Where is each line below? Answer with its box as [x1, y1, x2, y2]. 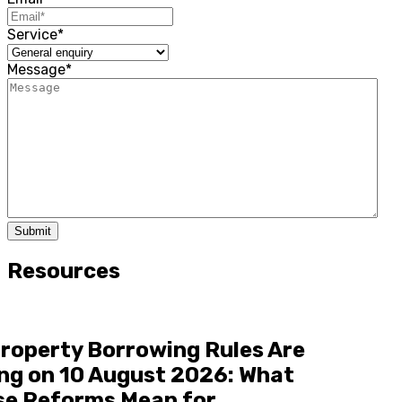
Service [7, 26, 57, 44]
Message [7, 61, 66, 79]
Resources [7, 258, 120, 284]
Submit [14, 224, 51, 239]
